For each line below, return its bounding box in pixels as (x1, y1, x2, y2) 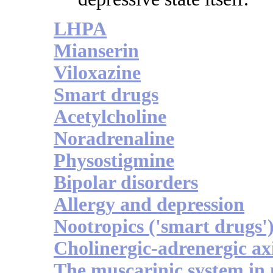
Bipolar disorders (54, 172, 198, 194)
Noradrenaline (54, 128, 174, 150)
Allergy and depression (54, 194, 244, 216)
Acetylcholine (54, 106, 166, 128)
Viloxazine (54, 62, 141, 84)
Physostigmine (54, 150, 174, 172)
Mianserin (54, 40, 139, 62)
